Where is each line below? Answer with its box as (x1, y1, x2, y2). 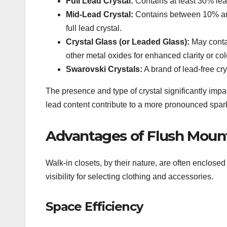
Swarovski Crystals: (66, 64, 142, 73)
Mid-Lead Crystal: (66, 10, 133, 19)
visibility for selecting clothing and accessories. (46, 172, 213, 181)
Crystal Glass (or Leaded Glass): (66, 37, 190, 46)
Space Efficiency (46, 199, 143, 214)
